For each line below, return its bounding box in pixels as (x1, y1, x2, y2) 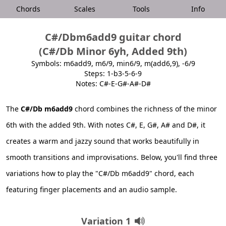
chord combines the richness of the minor (73, 104, 217, 114)
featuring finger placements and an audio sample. (6, 185, 177, 194)
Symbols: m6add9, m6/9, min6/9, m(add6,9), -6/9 (31, 59, 195, 68)
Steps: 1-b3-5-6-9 (84, 69, 142, 78)
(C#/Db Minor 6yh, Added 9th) (39, 44, 187, 58)
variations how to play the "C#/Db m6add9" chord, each (6, 168, 194, 178)
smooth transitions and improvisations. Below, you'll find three (6, 152, 217, 162)
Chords (16, 4, 40, 14)
